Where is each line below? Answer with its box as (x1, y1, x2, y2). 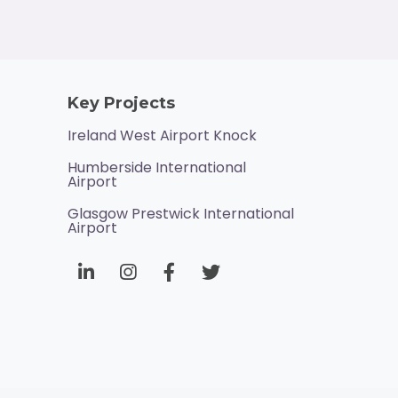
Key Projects (67, 93, 175, 114)
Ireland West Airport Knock (67, 125, 257, 147)
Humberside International (67, 157, 246, 179)
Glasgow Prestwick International (67, 203, 294, 225)
